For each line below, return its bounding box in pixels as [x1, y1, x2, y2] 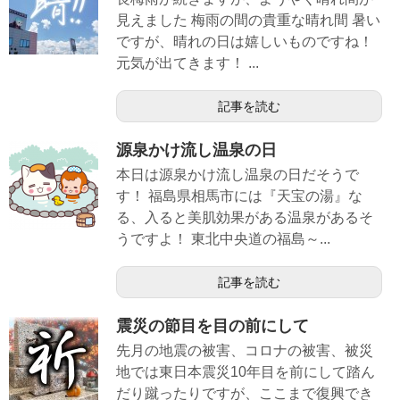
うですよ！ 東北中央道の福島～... [116, 231, 330, 247]
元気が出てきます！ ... [116, 54, 259, 71]
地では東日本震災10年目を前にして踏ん [116, 364, 375, 380]
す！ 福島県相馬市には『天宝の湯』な [116, 188, 362, 204]
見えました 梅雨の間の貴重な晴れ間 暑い [116, 12, 380, 28]
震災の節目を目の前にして [116, 317, 309, 336]
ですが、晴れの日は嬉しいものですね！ [116, 33, 373, 49]
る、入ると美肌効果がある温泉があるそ [116, 210, 373, 226]
